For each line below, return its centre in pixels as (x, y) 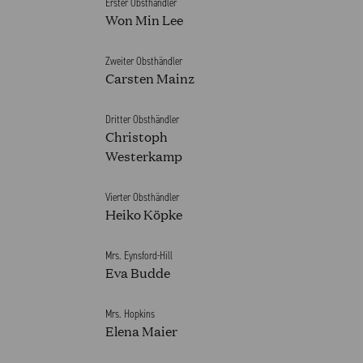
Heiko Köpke (144, 214)
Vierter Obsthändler (142, 197)
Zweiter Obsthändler (144, 61)
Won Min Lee (144, 19)
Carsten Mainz (150, 78)
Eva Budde (138, 272)
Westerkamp (144, 156)
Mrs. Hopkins (130, 314)
